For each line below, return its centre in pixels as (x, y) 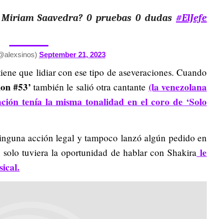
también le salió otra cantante (89, 87)
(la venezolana (178, 87)
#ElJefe (191, 18)
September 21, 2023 (72, 54)
